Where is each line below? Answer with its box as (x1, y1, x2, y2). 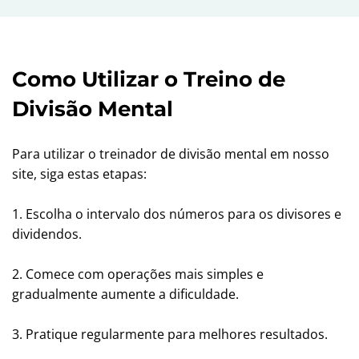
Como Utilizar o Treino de (12, 67, 285, 92)
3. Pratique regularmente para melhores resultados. (12, 325, 328, 343)
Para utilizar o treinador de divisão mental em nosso (12, 145, 329, 163)
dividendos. (12, 225, 82, 243)
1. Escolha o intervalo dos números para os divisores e (12, 205, 341, 223)
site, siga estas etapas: (12, 165, 147, 183)
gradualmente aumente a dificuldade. (12, 285, 239, 303)
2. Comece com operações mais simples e (12, 265, 264, 283)
